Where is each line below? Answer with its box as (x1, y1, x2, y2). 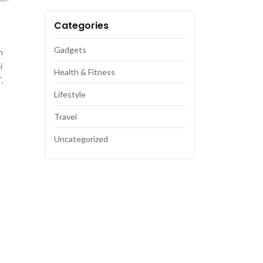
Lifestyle (54, 89, 86, 99)
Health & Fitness (54, 66, 115, 77)
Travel (54, 111, 77, 122)
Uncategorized (54, 133, 108, 144)
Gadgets (54, 44, 86, 55)
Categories (54, 19, 109, 33)
